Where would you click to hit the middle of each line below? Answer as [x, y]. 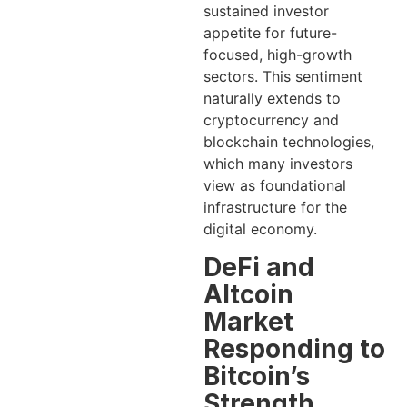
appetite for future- [270, 33]
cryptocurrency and [271, 120]
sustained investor [266, 11]
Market [248, 321]
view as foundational [275, 186]
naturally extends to [272, 99]
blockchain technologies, [289, 142]
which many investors [278, 164]
